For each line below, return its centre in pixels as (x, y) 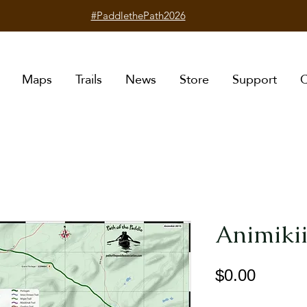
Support (255, 79)
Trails (89, 79)
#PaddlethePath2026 (138, 15)
